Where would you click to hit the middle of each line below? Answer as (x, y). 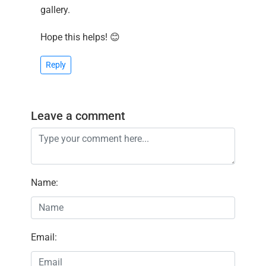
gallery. (56, 9)
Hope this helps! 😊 (80, 37)
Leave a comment (78, 115)
